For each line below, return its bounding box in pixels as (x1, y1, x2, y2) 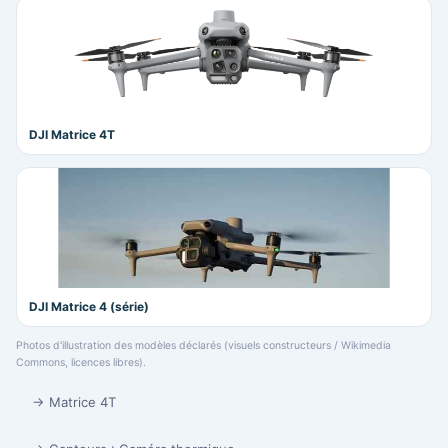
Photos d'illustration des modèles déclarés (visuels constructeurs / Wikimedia (16, 339, 391, 353)
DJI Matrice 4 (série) (29, 299, 149, 315)
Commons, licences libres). (16, 356, 146, 370)
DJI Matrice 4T (29, 127, 115, 143)
